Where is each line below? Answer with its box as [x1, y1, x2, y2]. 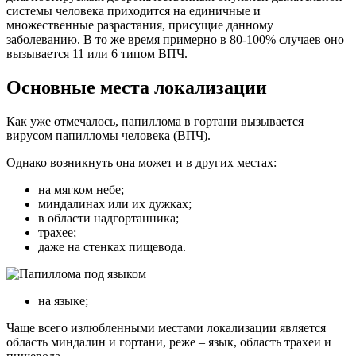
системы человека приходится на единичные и [6, 3, 261, 17]
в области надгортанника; [38, 211, 179, 225]
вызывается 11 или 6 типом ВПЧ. [6, 46, 188, 60]
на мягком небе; [38, 182, 124, 196]
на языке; [38, 293, 88, 308]
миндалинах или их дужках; [38, 196, 192, 211]
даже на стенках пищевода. [38, 239, 186, 253]
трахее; [38, 225, 76, 239]
